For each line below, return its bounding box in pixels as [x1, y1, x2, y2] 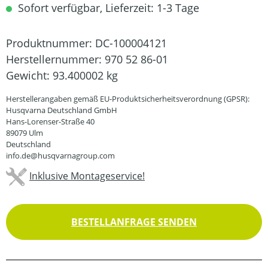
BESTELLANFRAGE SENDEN [71, 215, 197, 229]
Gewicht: [6, 68, 53, 83]
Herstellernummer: [6, 52, 105, 66]
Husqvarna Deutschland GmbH [6, 105, 117, 115]
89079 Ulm [6, 127, 43, 138]
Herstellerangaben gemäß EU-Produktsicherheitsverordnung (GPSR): [6, 93, 249, 104]
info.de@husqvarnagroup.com [6, 150, 115, 161]
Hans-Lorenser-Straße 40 [6, 116, 95, 127]
